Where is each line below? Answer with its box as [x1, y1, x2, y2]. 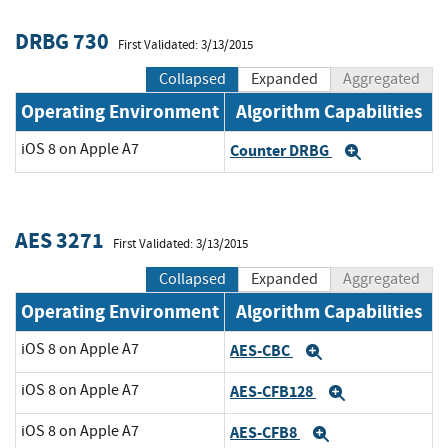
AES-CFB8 [230, 421, 300, 443]
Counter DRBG [230, 140, 332, 162]
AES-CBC [230, 339, 293, 361]
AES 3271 [15, 225, 104, 257]
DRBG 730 [15, 25, 109, 57]
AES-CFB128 [230, 380, 316, 402]
